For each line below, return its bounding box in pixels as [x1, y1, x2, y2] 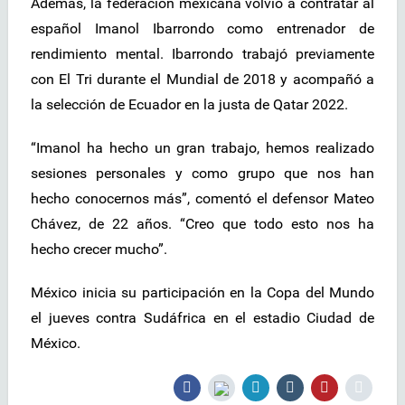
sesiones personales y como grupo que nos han [31, 165, 374, 183]
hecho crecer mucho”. [31, 240, 167, 259]
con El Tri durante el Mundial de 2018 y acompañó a [31, 71, 374, 89]
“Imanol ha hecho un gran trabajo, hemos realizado [31, 139, 374, 157]
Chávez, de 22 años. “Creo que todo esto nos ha [31, 215, 374, 233]
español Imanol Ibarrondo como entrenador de [31, 20, 374, 38]
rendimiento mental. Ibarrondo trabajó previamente [31, 45, 374, 63]
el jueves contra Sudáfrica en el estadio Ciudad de [31, 309, 374, 327]
